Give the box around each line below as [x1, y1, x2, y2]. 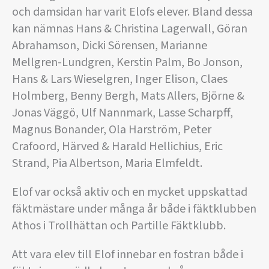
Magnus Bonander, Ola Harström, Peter [12, 121, 211, 139]
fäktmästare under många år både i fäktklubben [12, 201, 256, 218]
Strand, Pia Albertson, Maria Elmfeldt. [12, 155, 202, 172]
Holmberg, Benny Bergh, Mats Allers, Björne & [12, 88, 244, 105]
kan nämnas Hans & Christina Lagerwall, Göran [12, 20, 247, 38]
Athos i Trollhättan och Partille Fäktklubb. [12, 217, 226, 235]
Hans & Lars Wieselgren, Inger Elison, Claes [12, 71, 228, 88]
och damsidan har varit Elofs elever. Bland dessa [12, 4, 253, 21]
